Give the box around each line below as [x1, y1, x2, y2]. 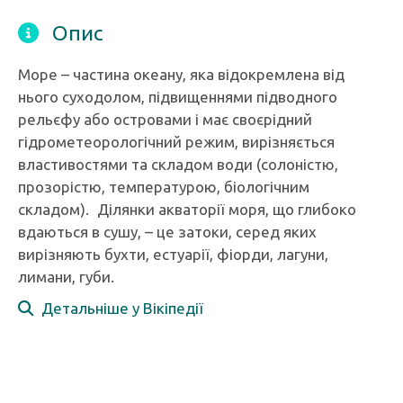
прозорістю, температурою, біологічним [18, 178, 309, 195]
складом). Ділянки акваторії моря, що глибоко [18, 201, 356, 218]
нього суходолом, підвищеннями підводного [18, 88, 337, 105]
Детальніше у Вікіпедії [33, 300, 203, 317]
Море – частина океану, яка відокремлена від [18, 66, 345, 83]
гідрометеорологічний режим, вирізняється [18, 133, 335, 150]
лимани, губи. [18, 268, 114, 285]
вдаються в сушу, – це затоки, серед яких [18, 223, 317, 240]
